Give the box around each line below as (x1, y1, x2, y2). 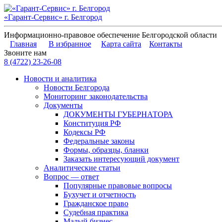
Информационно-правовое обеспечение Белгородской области (4, 31, 217, 39)
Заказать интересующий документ (63, 155, 179, 163)
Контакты (149, 40, 182, 48)
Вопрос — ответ (44, 172, 99, 181)
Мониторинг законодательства (44, 92, 148, 101)
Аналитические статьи (44, 164, 120, 172)
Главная (10, 40, 37, 48)
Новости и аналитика (24, 74, 97, 83)
